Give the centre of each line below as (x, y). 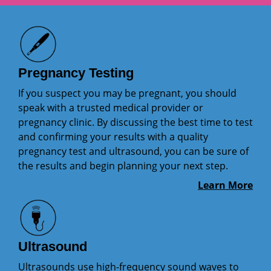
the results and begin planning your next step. (123, 166)
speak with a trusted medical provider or (111, 108)
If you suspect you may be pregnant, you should (127, 93)
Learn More (225, 185)
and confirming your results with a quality (113, 137)
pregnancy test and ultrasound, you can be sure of (133, 152)
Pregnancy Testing (76, 73)
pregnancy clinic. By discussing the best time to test (135, 122)
